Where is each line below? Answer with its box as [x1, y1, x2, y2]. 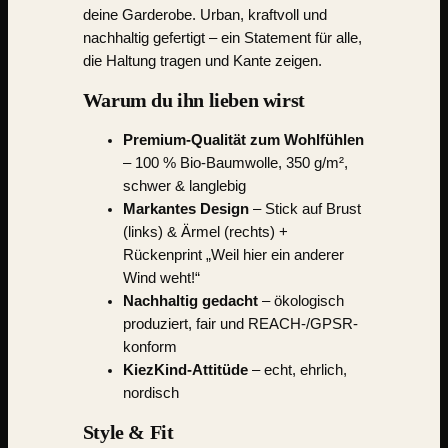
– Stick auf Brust [248, 200, 361, 217]
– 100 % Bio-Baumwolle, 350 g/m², [122, 154, 348, 171]
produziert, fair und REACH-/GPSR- [122, 315, 358, 332]
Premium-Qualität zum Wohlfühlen [122, 131, 364, 148]
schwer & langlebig [122, 177, 246, 194]
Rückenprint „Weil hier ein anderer [122, 246, 344, 263]
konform [122, 338, 177, 355]
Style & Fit [82, 421, 174, 444]
